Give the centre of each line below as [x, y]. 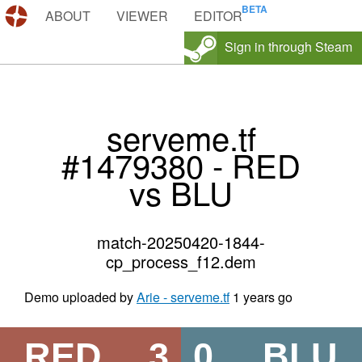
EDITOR [218, 16]
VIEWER [142, 16]
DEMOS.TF [66, 16]
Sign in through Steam [288, 46]
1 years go [263, 297]
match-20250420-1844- [181, 242]
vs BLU [181, 192]
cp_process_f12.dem [181, 262]
